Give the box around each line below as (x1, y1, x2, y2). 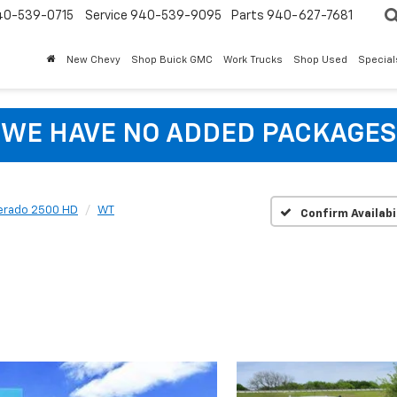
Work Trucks (223, 55, 283, 66)
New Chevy (66, 55, 121, 66)
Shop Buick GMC (131, 55, 213, 66)
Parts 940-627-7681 (231, 10, 353, 23)
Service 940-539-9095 (85, 10, 222, 23)
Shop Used (293, 55, 347, 66)
